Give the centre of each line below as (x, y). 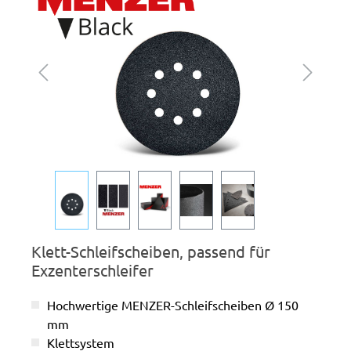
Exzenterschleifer (92, 270)
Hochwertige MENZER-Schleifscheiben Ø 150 (173, 305)
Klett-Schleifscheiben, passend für (151, 251)
